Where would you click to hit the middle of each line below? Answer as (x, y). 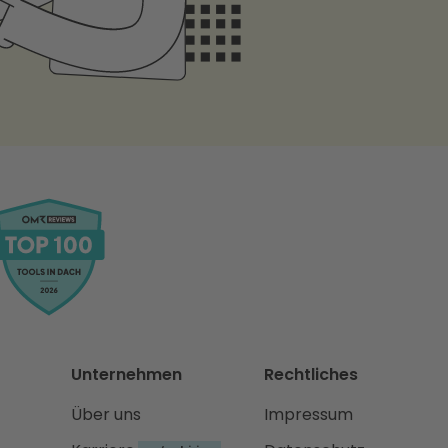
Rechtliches (310, 375)
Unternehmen (126, 375)
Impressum (308, 415)
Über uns (105, 415)
